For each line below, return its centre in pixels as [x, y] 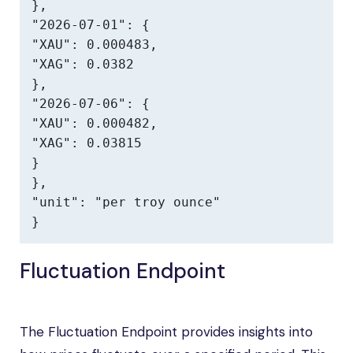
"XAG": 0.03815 [87, 143]
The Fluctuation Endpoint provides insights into [166, 332]
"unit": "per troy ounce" [126, 202]
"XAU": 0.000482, [95, 123]
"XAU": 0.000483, [95, 45]
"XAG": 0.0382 [83, 64]
